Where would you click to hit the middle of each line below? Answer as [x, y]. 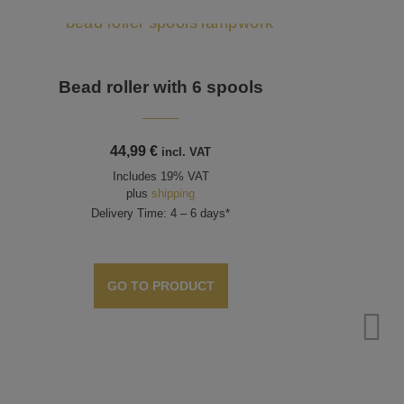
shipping [174, 194]
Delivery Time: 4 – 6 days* [161, 214]
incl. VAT [187, 152]
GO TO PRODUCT [161, 285]
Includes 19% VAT [161, 177]
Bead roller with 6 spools [161, 87]
